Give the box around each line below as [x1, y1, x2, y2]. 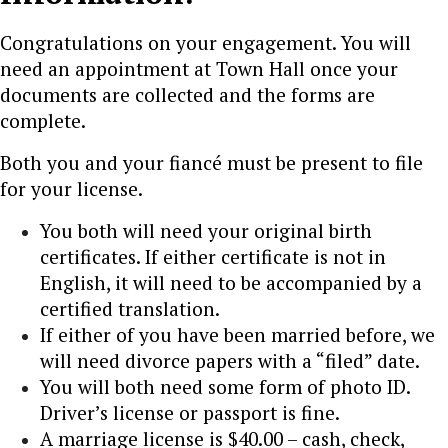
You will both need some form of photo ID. [40, 373, 410, 399]
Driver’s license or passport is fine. [40, 399, 340, 425]
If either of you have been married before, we [40, 321, 435, 347]
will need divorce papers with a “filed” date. [40, 347, 420, 373]
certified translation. [40, 295, 220, 321]
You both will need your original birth [40, 217, 372, 243]
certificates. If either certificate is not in [40, 243, 386, 269]
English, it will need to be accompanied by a [40, 269, 422, 295]
